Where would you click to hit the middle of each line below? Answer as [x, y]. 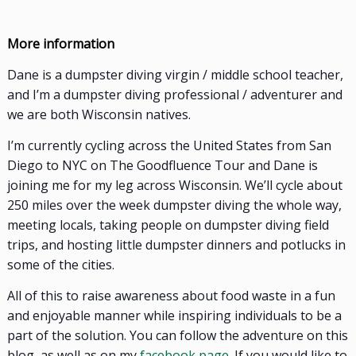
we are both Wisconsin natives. [99, 115]
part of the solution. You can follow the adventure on [164, 336]
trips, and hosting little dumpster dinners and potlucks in [176, 245]
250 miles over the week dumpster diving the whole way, [174, 205]
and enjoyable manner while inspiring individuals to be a [174, 316]
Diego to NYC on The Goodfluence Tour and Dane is [162, 166]
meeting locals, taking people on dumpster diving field [168, 225]
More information [60, 44]
